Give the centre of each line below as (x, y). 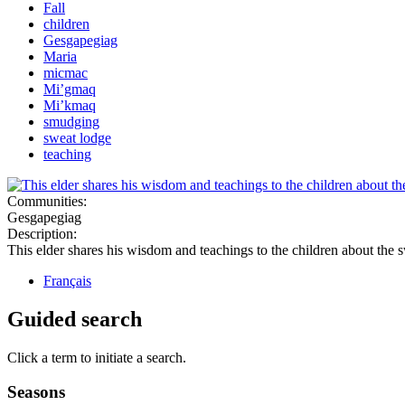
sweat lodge (77, 137)
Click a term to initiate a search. (97, 357)
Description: (44, 233)
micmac (66, 72)
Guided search (75, 319)
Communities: (49, 201)
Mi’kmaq (70, 105)
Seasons (36, 392)
